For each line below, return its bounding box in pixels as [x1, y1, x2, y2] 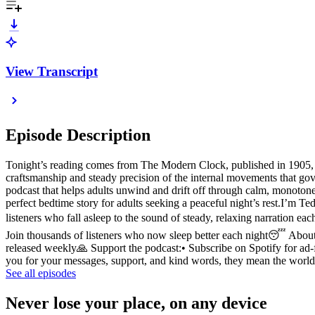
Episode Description [6, 126, 150, 145]
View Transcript [6, 63, 98, 79]
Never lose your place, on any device [6, 294, 267, 313]
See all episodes [6, 267, 76, 280]
